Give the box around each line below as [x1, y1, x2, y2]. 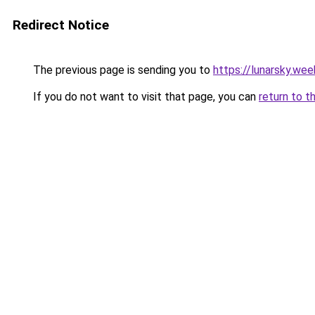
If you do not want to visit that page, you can [30, 90, 259, 103]
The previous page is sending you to [30, 63, 213, 77]
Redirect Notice [13, 17, 109, 33]
